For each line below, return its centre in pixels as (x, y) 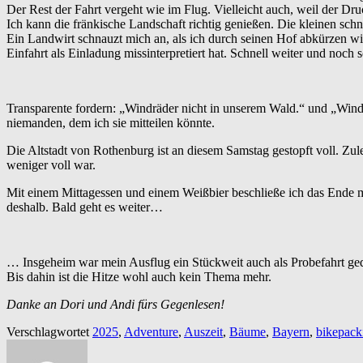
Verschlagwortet (49, 332)
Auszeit (203, 332)
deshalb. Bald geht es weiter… (85, 207)
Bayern (291, 332)
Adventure (151, 332)
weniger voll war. (51, 165)
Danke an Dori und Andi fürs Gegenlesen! (115, 305)
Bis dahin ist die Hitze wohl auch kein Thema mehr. (139, 277)
